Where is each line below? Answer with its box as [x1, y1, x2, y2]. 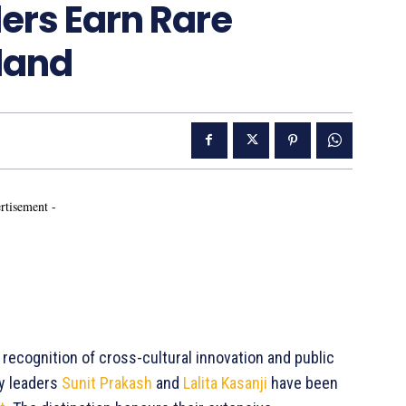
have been [271, 372, 338, 392]
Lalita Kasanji [183, 372, 271, 392]
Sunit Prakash [62, 372, 156, 392]
